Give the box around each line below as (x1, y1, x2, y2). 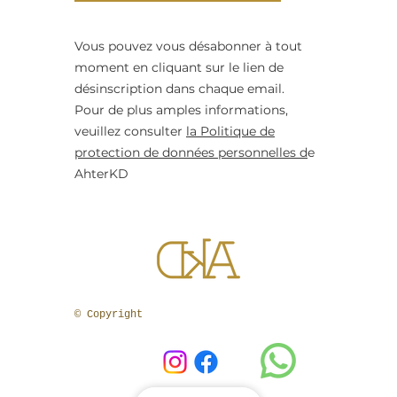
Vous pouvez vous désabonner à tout (74, 38, 302, 55)
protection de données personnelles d (74, 144, 307, 161)
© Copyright (74, 308, 143, 322)
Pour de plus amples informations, (74, 102, 288, 119)
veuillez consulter (74, 123, 186, 140)
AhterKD (74, 166, 128, 183)
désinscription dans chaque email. (74, 81, 284, 97)
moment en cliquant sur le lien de (74, 59, 284, 76)
